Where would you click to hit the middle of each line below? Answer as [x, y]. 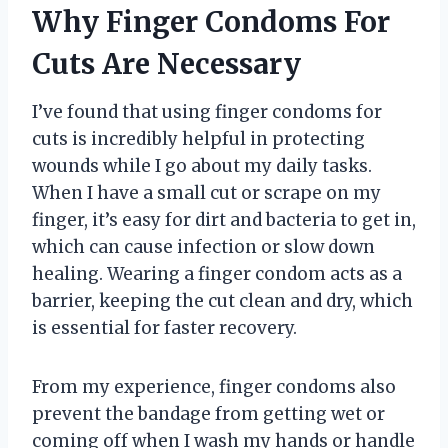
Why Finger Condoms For [211, 22]
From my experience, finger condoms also [214, 387]
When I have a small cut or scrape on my [206, 193]
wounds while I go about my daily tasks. [202, 166]
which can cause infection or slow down [203, 247]
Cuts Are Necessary [166, 64]
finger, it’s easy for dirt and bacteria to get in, [224, 220]
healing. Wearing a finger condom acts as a [217, 274]
